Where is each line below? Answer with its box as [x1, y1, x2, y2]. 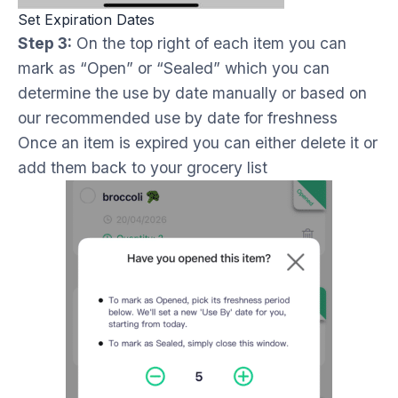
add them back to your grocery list [18, 158, 267, 178]
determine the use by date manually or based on [18, 84, 367, 103]
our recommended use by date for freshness [18, 108, 338, 128]
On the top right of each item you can [72, 34, 346, 53]
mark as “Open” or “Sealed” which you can [18, 59, 330, 78]
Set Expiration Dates [18, 11, 155, 29]
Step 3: [18, 34, 72, 53]
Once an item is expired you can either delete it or [18, 133, 378, 153]
